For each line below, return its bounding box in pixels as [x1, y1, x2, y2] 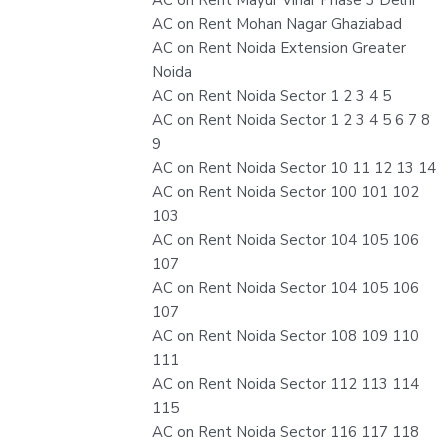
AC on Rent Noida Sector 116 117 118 [152, 421, 419, 442]
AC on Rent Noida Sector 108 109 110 [152, 325, 419, 346]
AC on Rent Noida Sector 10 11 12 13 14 [152, 157, 436, 178]
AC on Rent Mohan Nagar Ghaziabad [152, 13, 402, 34]
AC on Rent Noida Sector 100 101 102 [152, 181, 419, 202]
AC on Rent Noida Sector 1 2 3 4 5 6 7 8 [152, 109, 430, 130]
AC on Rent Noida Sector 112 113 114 [152, 373, 419, 394]
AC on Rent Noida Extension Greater [152, 37, 406, 58]
